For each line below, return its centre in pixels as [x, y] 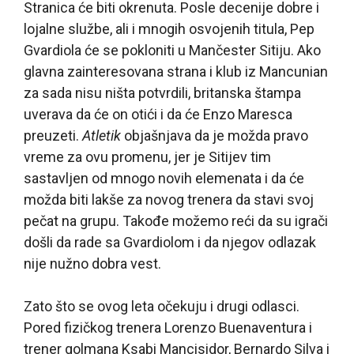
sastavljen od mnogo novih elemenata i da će [164, 178]
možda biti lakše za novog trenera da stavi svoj [169, 199]
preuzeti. [53, 135]
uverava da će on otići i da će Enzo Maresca [158, 114]
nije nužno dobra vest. [92, 263]
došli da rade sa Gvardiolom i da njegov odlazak [170, 242]
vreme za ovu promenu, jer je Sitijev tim [147, 156]
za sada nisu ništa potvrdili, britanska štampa [162, 92]
